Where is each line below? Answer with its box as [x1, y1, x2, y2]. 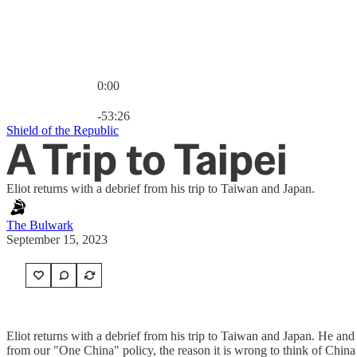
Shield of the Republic [6, 124, 119, 137]
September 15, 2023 [6, 233, 108, 246]
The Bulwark [6, 218, 73, 232]
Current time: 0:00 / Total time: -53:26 [96, 92, 287, 106]
